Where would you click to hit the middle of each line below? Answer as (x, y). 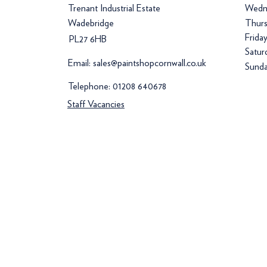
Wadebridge (91, 23)
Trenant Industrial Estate (114, 8)
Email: (80, 63)
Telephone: (90, 86)
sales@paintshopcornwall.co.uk (149, 63)
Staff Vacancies (96, 104)
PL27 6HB (88, 39)
